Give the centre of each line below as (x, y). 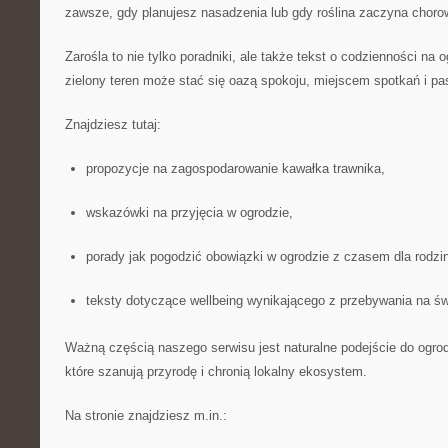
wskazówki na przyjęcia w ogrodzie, (189, 212)
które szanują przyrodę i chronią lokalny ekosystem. (216, 371)
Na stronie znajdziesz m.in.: (146, 415)
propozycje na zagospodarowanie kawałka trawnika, (235, 168)
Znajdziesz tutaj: (113, 124)
